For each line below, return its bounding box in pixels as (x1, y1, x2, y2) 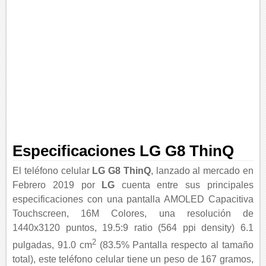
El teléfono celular (12, 166, 93, 176)
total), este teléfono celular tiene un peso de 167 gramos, (12, 254, 254, 265)
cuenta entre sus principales (115, 180, 254, 190)
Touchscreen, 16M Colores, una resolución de (12, 208, 254, 218)
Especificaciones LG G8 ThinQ (12, 142, 235, 160)
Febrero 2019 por (12, 180, 102, 190)
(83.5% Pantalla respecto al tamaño (96, 240, 254, 251)
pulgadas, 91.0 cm (12, 240, 92, 251)
